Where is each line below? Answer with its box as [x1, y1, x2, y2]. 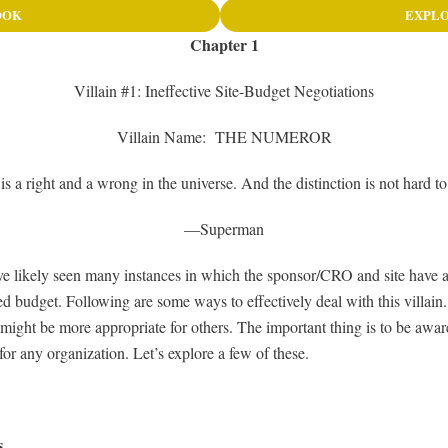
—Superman [184, 217, 264, 239]
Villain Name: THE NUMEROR [116, 125, 332, 147]
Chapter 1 [189, 32, 259, 56]
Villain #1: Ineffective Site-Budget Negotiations [74, 79, 374, 101]
